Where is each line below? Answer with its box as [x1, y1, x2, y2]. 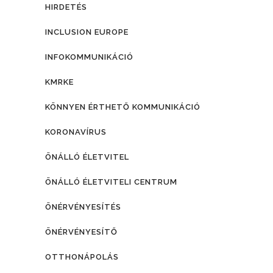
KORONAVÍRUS [45, 127, 107, 136]
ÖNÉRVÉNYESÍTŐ [45, 227, 118, 236]
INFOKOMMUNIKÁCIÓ [45, 52, 133, 62]
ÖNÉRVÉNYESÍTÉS [45, 202, 121, 211]
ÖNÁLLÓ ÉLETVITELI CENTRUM [45, 177, 177, 186]
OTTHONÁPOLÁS [45, 252, 119, 261]
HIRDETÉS [45, 2, 87, 12]
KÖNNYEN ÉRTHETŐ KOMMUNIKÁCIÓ [45, 102, 200, 112]
